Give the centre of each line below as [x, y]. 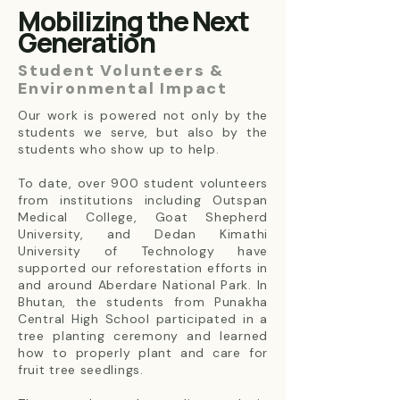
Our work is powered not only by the [143, 115]
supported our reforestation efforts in [143, 268]
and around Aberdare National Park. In [143, 285]
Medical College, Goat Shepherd [143, 217]
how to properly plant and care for [143, 353]
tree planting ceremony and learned [143, 336]
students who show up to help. [119, 149]
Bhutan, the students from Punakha [143, 302]
